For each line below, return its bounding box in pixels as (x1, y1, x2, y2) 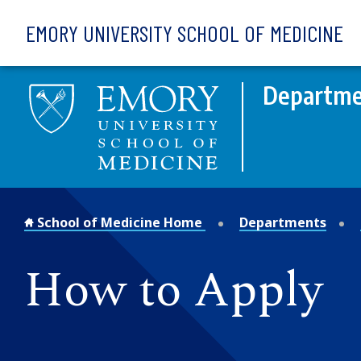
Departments (239, 213, 326, 231)
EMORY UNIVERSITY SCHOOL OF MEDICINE (26, 19, 343, 47)
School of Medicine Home (34, 213, 205, 231)
